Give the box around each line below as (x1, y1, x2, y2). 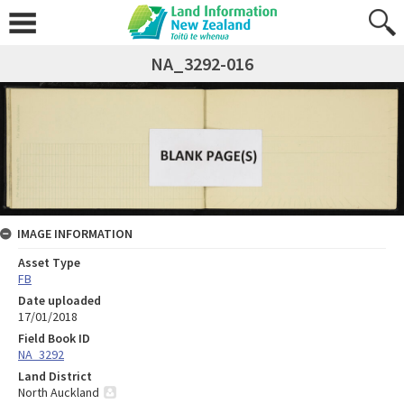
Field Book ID (18, 329, 90, 346)
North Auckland (18, 383, 99, 400)
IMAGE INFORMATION (17, 225, 133, 242)
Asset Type (18, 253, 80, 271)
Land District (18, 367, 92, 384)
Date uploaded (18, 291, 101, 308)
